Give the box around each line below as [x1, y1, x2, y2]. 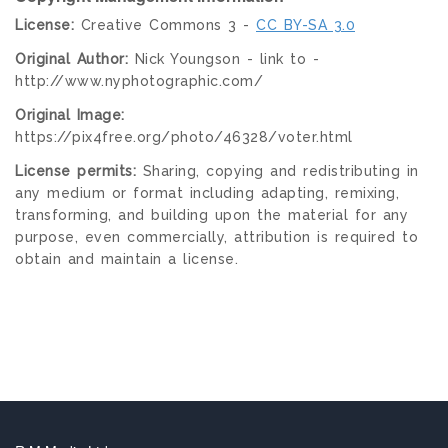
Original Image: [15, 106, 125, 123]
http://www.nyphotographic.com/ [15, 72, 263, 89]
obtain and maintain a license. [15, 250, 238, 267]
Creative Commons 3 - [74, 16, 256, 33]
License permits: [15, 162, 136, 179]
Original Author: [15, 50, 128, 67]
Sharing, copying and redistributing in [136, 162, 419, 179]
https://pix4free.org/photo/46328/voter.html [15, 128, 353, 145]
